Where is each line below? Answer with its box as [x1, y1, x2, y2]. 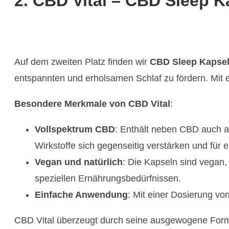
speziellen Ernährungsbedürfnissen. [35, 173, 181, 184]
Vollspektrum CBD [35, 124, 115, 135]
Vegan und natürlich [35, 157, 123, 168]
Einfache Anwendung [35, 190, 128, 200]
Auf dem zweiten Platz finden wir [14, 57, 150, 67]
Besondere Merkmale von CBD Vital [14, 99, 170, 109]
